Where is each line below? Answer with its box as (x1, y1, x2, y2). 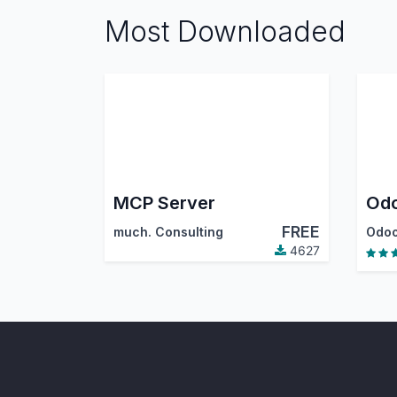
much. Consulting (113, 224, 223, 240)
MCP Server (113, 192, 215, 214)
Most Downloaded (105, 14, 346, 50)
